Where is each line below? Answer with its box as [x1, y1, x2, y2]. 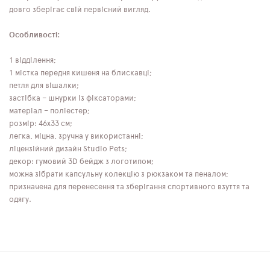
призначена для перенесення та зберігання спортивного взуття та [9, 183, 250, 191]
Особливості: [9, 31, 60, 39]
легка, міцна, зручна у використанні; [9, 132, 143, 140]
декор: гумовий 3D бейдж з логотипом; [9, 157, 154, 166]
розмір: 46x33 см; [9, 119, 72, 128]
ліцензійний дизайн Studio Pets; [9, 145, 127, 153]
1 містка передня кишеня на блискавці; [9, 69, 152, 77]
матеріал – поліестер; [9, 107, 90, 115]
